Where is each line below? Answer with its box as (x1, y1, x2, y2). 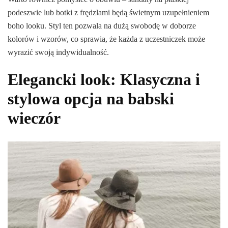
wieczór (8, 109, 61, 128)
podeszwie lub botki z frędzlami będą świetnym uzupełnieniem (8, 8, 209, 17)
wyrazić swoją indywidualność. (8, 48, 109, 57)
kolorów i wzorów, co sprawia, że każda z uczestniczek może (8, 35, 205, 44)
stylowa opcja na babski (8, 90, 174, 108)
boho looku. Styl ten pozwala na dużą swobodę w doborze (8, 21, 196, 31)
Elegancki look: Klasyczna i (8, 70, 200, 89)
